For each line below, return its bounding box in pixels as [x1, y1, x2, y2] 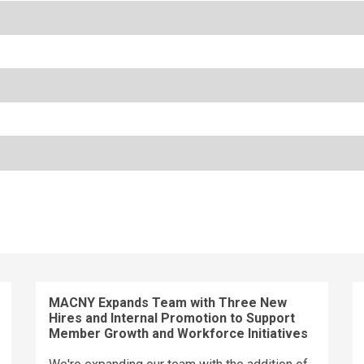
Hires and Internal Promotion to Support [49, 310, 295, 326]
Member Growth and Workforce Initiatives [49, 325, 308, 341]
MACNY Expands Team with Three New [49, 294, 287, 310]
